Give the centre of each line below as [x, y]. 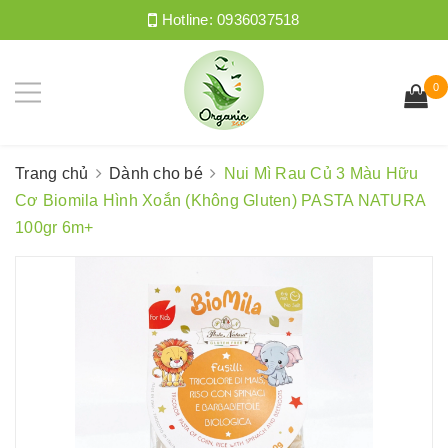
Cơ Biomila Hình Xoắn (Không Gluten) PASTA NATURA [220, 200]
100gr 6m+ [54, 227]
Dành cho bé [156, 173]
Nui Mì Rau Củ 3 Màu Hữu [321, 173]
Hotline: [187, 19]
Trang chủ [52, 173]
